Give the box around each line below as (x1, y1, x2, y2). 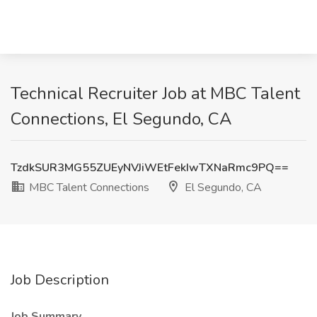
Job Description (11, 270, 109, 289)
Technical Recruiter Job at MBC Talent (11, 82, 300, 105)
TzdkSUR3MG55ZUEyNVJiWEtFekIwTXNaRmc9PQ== (11, 160, 289, 175)
